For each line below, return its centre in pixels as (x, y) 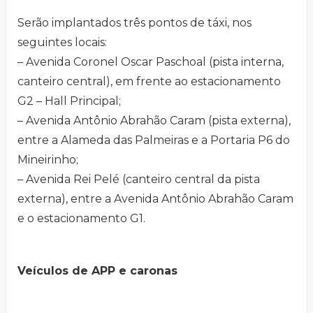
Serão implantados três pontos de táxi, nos (134, 22)
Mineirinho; (49, 159)
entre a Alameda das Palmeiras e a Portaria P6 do (154, 140)
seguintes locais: (62, 42)
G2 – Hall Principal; (69, 101)
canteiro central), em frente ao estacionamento (149, 81)
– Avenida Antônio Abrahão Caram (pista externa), (154, 120)
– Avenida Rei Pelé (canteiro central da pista (139, 179)
